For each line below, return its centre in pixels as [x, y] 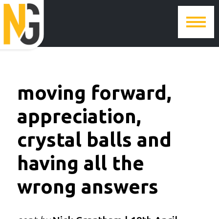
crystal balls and [94, 140]
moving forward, [94, 93]
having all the [81, 163]
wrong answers [88, 186]
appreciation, [79, 116]
